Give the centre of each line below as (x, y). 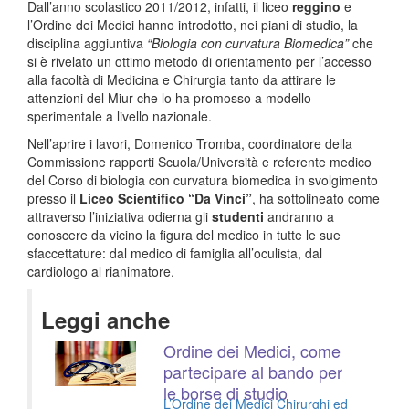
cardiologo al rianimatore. (101, 271)
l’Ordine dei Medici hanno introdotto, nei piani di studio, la (193, 25)
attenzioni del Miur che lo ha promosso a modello (169, 98)
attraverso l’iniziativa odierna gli (120, 216)
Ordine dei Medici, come (252, 351)
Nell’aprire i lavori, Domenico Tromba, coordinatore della (190, 143)
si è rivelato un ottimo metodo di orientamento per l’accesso (199, 61)
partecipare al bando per (253, 372)
